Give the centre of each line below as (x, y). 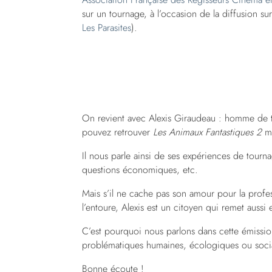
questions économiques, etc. (140, 169)
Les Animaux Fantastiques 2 (207, 132)
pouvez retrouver (117, 132)
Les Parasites (106, 27)
